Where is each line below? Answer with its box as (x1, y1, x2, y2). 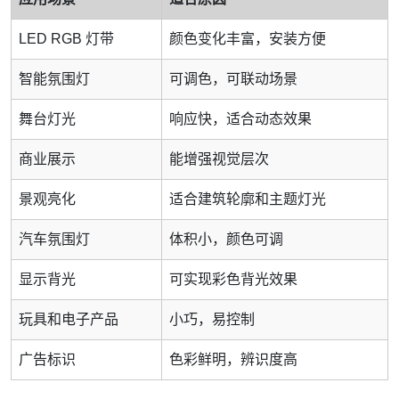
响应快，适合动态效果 (169, 111, 312, 127)
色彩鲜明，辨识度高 (169, 352, 297, 368)
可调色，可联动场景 (169, 71, 297, 87)
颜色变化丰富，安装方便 (169, 31, 326, 47)
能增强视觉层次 (169, 151, 269, 167)
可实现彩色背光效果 (169, 272, 297, 288)
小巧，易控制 (169, 312, 255, 328)
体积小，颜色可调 (169, 232, 283, 248)
